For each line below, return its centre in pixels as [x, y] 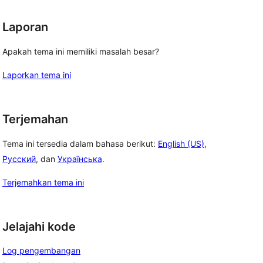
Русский [19, 159]
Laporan [25, 27]
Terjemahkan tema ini [43, 182]
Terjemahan [35, 119]
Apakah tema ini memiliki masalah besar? [81, 51]
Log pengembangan [41, 251]
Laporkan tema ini [37, 75]
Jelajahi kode [39, 226]
